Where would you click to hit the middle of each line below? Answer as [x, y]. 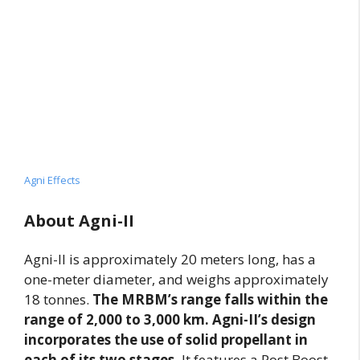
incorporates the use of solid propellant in [166, 339]
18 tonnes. [58, 299]
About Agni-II [79, 220]
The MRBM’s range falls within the [210, 299]
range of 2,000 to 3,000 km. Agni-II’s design [170, 319]
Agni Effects [52, 180]
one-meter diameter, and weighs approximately [176, 279]
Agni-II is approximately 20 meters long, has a [170, 259]
